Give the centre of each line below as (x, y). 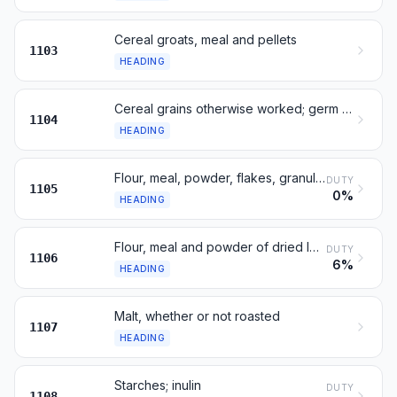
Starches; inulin (158, 385)
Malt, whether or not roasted (197, 316)
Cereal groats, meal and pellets (206, 39)
